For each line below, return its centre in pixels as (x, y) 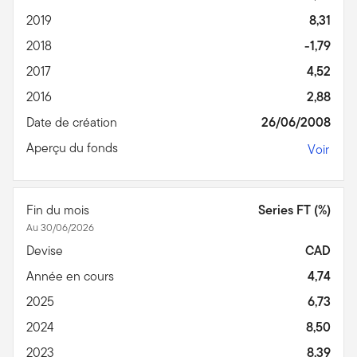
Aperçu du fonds (74, 147)
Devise (46, 250)
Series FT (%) (294, 210)
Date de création (73, 122)
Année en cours (72, 276)
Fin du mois (59, 210)
